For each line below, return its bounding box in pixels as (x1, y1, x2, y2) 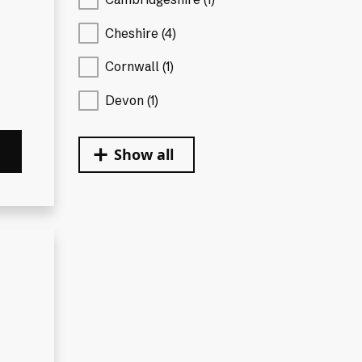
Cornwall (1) (105, 59, 175, 75)
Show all (114, 144, 175, 164)
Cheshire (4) (105, 25, 177, 41)
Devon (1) (105, 93, 159, 109)
